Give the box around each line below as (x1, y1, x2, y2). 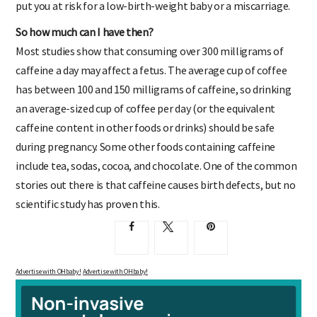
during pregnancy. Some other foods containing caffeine (16, 139, 276, 154)
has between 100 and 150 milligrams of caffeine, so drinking (16, 81, 292, 96)
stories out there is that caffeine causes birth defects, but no (16, 177, 296, 192)
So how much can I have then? (16, 24, 154, 39)
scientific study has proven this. (16, 196, 160, 211)
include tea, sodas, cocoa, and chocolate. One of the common (16, 158, 297, 173)
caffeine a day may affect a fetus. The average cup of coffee (16, 62, 287, 77)
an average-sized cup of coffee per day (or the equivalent (16, 100, 276, 115)
